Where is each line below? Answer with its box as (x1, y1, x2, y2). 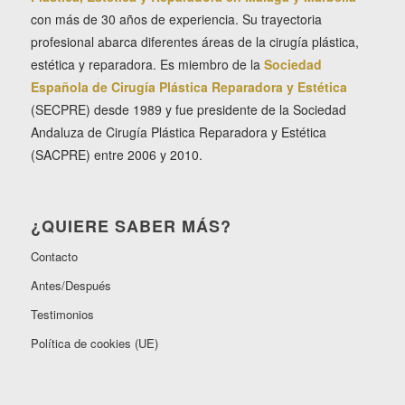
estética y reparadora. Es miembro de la (30, 54, 264, 73)
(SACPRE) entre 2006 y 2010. (30, 145, 202, 164)
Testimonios (30, 306, 94, 324)
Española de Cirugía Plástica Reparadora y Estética (30, 77, 347, 96)
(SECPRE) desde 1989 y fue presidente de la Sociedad (30, 99, 346, 118)
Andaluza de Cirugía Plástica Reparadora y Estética (30, 122, 326, 141)
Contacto (30, 248, 78, 266)
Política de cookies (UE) (30, 334, 158, 353)
